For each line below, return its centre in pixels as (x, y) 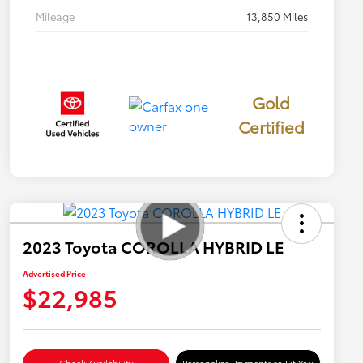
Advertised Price (54, 274)
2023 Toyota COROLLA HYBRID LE (154, 247)
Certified (271, 126)
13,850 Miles (277, 16)
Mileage (55, 16)
